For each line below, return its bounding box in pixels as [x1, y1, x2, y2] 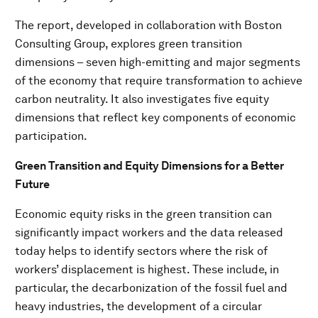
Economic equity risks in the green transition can [15, 207, 272, 221]
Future [15, 177, 50, 191]
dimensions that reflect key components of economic [15, 111, 296, 124]
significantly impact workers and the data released [15, 226, 283, 239]
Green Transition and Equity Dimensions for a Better [15, 159, 284, 172]
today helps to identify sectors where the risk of [15, 244, 268, 258]
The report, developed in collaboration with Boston [15, 18, 282, 32]
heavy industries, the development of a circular [15, 300, 262, 313]
